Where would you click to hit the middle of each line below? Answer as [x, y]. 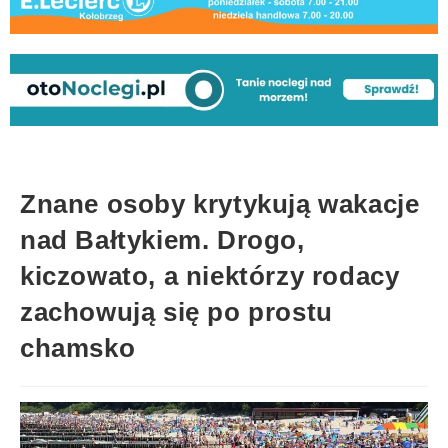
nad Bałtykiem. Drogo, [162, 239]
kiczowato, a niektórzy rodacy [210, 275]
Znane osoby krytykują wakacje [220, 203]
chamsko [78, 347]
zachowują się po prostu [176, 311]
